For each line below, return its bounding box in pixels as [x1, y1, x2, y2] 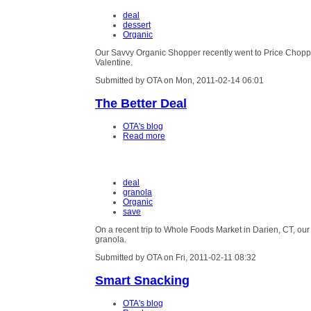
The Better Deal [95, 96, 187, 111]
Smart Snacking [95, 273, 190, 288]
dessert [123, 19, 151, 30]
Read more [123, 131, 165, 142]
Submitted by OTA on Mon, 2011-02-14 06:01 [95, 76, 264, 86]
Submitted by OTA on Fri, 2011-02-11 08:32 [95, 252, 256, 262]
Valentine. [95, 57, 133, 67]
